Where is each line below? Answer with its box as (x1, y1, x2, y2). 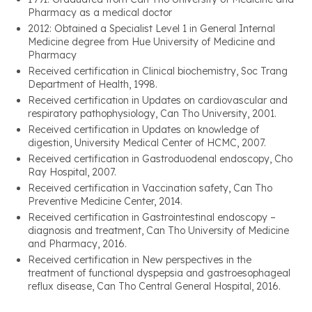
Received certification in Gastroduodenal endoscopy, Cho (28, 153, 292, 166)
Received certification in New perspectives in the (28, 253, 251, 267)
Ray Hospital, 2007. (28, 166, 116, 179)
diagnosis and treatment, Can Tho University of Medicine (28, 224, 289, 237)
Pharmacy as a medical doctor (28, 6, 172, 19)
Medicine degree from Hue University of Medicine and (28, 36, 275, 49)
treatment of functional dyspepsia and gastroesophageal (28, 267, 290, 280)
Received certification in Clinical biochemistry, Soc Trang (28, 65, 288, 78)
